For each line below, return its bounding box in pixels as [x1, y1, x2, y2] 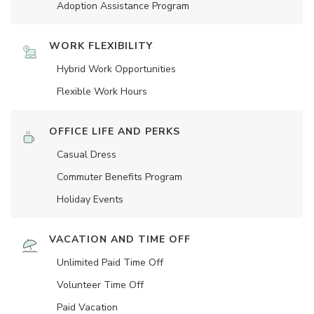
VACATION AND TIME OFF [49, 233, 191, 247]
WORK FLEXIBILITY [49, 39, 153, 53]
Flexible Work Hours [57, 85, 147, 99]
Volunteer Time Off [57, 278, 144, 292]
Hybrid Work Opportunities [57, 62, 176, 76]
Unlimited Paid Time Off [57, 256, 163, 270]
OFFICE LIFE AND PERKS [49, 125, 180, 139]
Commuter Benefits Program [57, 170, 182, 184]
